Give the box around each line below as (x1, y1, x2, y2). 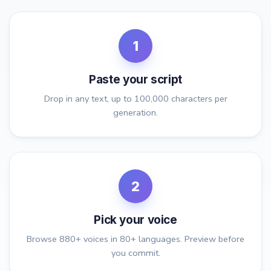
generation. (113, 106, 158, 119)
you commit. (111, 247, 160, 260)
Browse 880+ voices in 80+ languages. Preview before (27, 233, 244, 246)
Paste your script (89, 73, 182, 87)
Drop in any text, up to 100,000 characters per (44, 93, 227, 105)
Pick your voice (94, 213, 177, 227)
